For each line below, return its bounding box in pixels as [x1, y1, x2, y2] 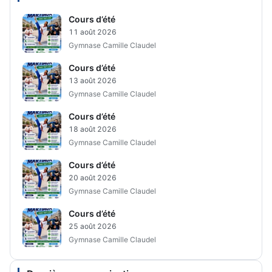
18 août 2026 [69, 124, 117, 134]
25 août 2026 [69, 221, 117, 231]
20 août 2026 [69, 172, 117, 182]
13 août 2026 [69, 75, 117, 85]
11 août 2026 [69, 27, 117, 36]
